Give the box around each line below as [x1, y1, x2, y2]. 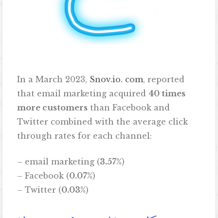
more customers [17, 103, 88, 113]
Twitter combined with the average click [17, 117, 188, 127]
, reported [143, 74, 185, 85]
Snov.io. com [90, 74, 144, 85]
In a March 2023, [17, 74, 90, 85]
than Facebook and [88, 103, 170, 113]
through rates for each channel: [17, 131, 152, 141]
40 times [148, 89, 186, 99]
